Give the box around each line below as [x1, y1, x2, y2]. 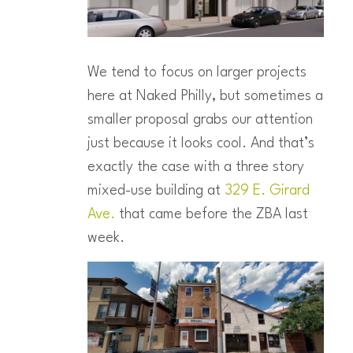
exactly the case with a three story [87, 159, 304, 174]
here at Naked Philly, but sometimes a [87, 88, 323, 103]
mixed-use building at [87, 183, 225, 198]
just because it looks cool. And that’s [87, 136, 314, 150]
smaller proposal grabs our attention [87, 112, 313, 127]
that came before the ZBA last [114, 206, 308, 221]
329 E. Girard [224, 183, 310, 198]
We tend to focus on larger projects [87, 65, 307, 80]
